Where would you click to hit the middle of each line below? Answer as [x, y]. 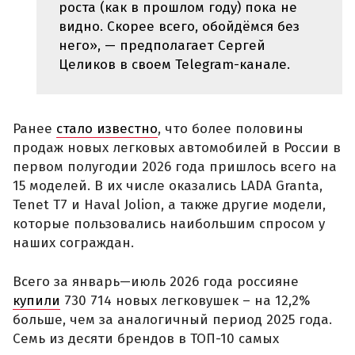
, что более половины [231, 128]
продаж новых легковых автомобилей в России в [177, 147]
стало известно [107, 128]
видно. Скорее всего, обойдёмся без [179, 27]
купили [36, 301]
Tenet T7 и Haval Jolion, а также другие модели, [169, 204]
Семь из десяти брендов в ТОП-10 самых [146, 339]
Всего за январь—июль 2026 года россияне [156, 282]
